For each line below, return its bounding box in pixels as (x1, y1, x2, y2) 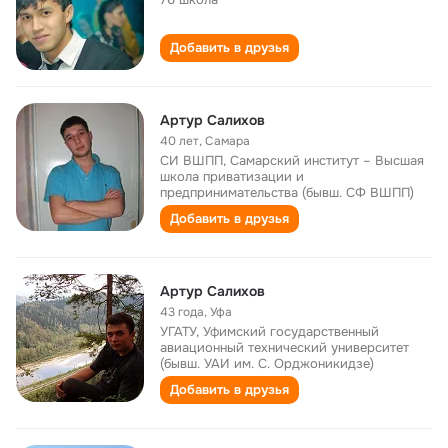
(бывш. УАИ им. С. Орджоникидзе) (160, 355, 374, 372)
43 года (160, 304, 204, 320)
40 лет (160, 133, 199, 149)
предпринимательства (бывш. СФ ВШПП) (160, 184, 414, 201)
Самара (205, 133, 250, 149)
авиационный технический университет (160, 339, 409, 356)
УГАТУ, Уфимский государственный (160, 323, 379, 340)
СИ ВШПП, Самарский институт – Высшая (160, 152, 424, 169)
